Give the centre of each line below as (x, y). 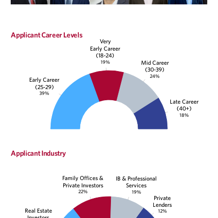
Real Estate (38, 210)
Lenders (163, 205)
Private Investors (83, 185)
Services (136, 185)
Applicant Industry (39, 153)
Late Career (185, 101)
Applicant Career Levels (47, 35)
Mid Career (155, 63)
